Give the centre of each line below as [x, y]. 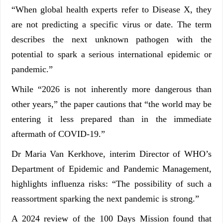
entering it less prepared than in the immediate [111, 119]
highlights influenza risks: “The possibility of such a [111, 184]
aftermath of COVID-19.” [58, 134]
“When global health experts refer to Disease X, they [111, 10]
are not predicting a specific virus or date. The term [111, 25]
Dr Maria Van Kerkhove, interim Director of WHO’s [111, 154]
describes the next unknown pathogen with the [111, 40]
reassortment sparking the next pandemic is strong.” [105, 199]
